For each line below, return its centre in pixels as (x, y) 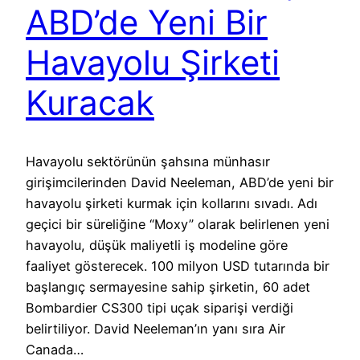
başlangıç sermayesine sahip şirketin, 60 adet (168, 286)
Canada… (55, 349)
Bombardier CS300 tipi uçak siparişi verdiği (160, 307)
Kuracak (90, 103)
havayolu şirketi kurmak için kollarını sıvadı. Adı (172, 203)
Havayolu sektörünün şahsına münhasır (148, 161)
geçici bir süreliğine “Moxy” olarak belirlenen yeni (178, 224)
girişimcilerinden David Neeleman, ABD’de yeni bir (180, 182)
